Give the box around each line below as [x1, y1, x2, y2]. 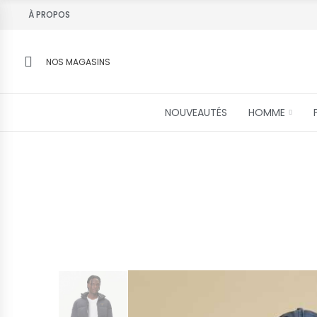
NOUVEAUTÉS [165, 105, 228, 120]
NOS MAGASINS [46, 55, 110, 68]
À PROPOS [28, 8, 70, 21]
